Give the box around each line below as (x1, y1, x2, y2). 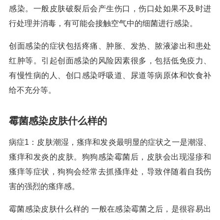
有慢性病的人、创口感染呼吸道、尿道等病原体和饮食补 (9, 71, 211, 80)
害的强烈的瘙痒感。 (9, 182, 80, 191)
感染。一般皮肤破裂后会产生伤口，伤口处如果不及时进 (9, 4, 211, 13)
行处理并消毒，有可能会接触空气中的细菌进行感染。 (9, 19, 197, 27)
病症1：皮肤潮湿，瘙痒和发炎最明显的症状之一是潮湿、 (9, 138, 211, 146)
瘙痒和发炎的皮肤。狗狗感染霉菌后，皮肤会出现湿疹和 (9, 153, 211, 161)
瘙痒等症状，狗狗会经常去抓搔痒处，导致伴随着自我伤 (9, 167, 211, 176)
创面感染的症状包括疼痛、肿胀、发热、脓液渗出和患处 (9, 42, 211, 50)
